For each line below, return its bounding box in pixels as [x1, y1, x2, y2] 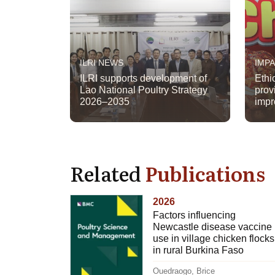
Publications [145, 158, 265, 188]
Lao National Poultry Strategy [80, 85, 207, 96]
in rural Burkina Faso [152, 245, 244, 256]
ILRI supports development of [80, 73, 207, 84]
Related [70, 158, 145, 188]
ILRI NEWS [80, 58, 123, 68]
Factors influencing [152, 210, 236, 221]
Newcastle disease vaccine [152, 222, 272, 233]
